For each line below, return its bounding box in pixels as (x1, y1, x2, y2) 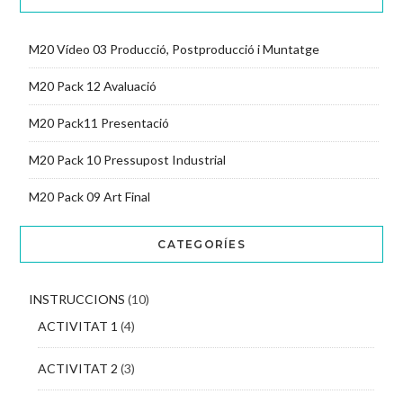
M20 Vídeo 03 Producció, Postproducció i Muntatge (28, 41, 319, 58)
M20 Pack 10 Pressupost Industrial (28, 152, 226, 168)
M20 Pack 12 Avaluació (28, 78, 157, 94)
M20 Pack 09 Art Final (28, 189, 150, 205)
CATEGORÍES (157, 237, 246, 252)
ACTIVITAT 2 (37, 361, 118, 377)
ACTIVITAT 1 (37, 318, 118, 335)
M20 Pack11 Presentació (28, 115, 169, 131)
